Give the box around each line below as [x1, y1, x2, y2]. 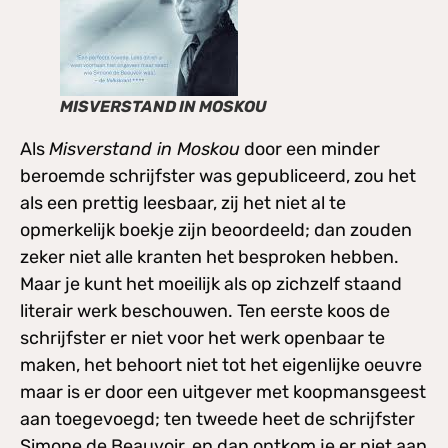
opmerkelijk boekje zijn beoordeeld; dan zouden [20, 219, 412, 242]
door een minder [240, 138, 380, 161]
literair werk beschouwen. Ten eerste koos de [20, 300, 390, 323]
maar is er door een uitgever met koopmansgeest [20, 381, 426, 404]
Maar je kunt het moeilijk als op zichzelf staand [20, 273, 402, 296]
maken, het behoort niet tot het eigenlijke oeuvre [20, 354, 422, 377]
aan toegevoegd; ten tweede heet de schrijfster [20, 408, 415, 431]
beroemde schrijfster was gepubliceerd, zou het [20, 165, 416, 188]
